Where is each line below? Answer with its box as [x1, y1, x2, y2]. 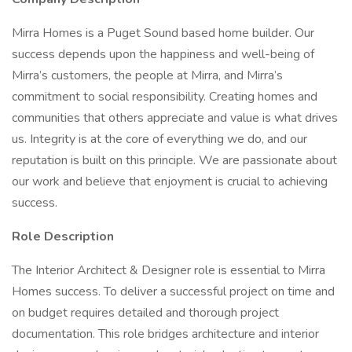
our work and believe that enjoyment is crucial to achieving [12, 173, 328, 190]
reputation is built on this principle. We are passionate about [12, 152, 337, 169]
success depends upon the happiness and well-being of [12, 46, 314, 63]
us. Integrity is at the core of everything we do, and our [12, 130, 307, 148]
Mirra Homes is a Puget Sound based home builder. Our [12, 24, 314, 42]
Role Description [12, 228, 114, 245]
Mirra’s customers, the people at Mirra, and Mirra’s [12, 67, 283, 84]
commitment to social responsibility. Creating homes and [12, 88, 317, 105]
